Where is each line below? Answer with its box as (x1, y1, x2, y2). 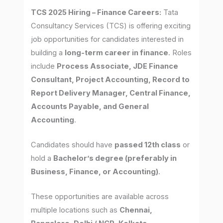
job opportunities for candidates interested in (31, 34, 184, 44)
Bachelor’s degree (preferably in (53, 154, 177, 163)
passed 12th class (114, 140, 181, 150)
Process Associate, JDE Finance (57, 61, 179, 71)
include (31, 61, 57, 71)
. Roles (168, 48, 192, 57)
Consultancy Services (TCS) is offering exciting (31, 21, 191, 30)
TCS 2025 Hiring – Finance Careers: (31, 7, 162, 17)
